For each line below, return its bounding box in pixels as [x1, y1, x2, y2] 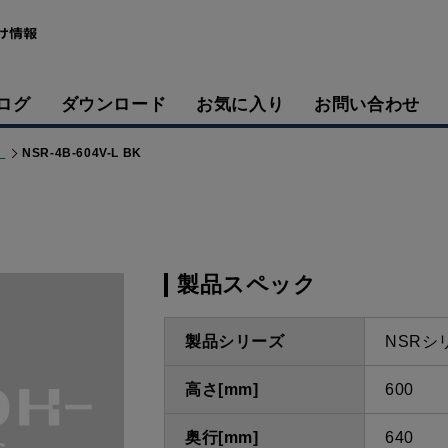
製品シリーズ [185, 333, 285, 350]
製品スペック [177, 272, 317, 297]
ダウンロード [60, 95, 167, 115]
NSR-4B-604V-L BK [22, 146, 142, 160]
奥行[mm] [185, 429, 259, 446]
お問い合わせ [314, 95, 420, 115]
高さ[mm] [185, 381, 259, 398]
